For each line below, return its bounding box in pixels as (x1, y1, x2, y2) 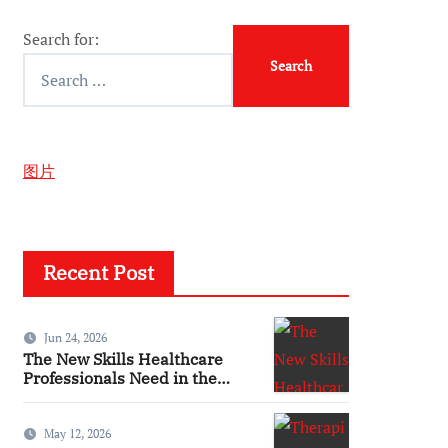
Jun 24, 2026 (44, 329, 107, 345)
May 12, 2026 (44, 425, 111, 441)
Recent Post (43, 259, 154, 286)
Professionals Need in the (23, 367, 217, 388)
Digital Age (23, 386, 106, 407)
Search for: (23, 28, 99, 50)
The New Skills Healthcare (23, 348, 223, 369)
